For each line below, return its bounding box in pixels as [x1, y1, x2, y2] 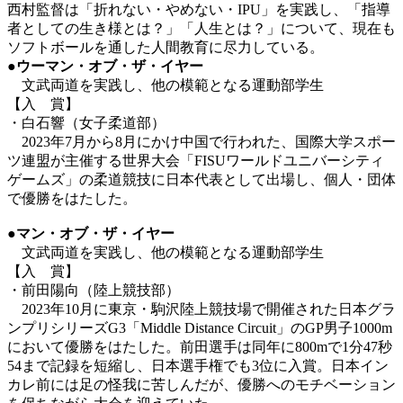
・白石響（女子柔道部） [7, 114, 166, 130]
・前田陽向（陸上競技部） [7, 282, 180, 298]
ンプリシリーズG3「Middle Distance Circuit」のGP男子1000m [7, 319, 392, 336]
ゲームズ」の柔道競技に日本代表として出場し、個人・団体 [7, 171, 396, 187]
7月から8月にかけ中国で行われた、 [65, 133, 295, 149]
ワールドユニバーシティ [226, 152, 384, 168]
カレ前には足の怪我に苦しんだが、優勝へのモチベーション [7, 376, 396, 392]
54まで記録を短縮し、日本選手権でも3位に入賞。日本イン [7, 357, 389, 373]
